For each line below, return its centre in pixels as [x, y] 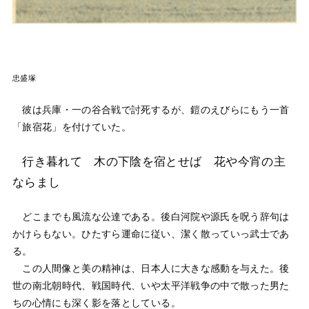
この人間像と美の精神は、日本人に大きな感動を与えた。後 [151, 269]
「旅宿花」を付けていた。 [72, 127]
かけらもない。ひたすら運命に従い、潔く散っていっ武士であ [151, 234]
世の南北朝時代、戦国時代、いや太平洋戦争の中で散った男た [151, 286]
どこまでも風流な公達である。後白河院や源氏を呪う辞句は [151, 217]
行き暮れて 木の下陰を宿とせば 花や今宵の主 [154, 161]
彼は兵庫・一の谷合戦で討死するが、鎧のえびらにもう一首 [151, 110]
